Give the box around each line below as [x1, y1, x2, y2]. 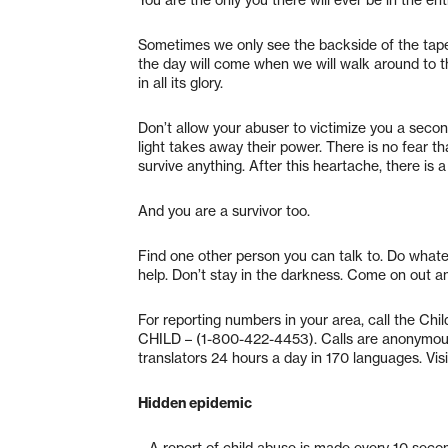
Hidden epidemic [138, 393, 252, 412]
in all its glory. [138, 73, 223, 92]
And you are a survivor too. [138, 201, 310, 220]
